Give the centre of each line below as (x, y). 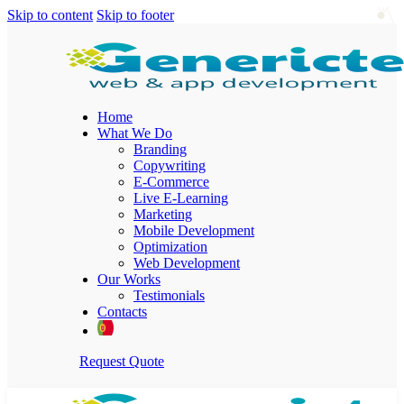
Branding (160, 149)
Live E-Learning (181, 198)
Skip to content (50, 15)
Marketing (163, 214)
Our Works (129, 279)
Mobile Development (194, 230)
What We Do (135, 133)
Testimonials (169, 295)
